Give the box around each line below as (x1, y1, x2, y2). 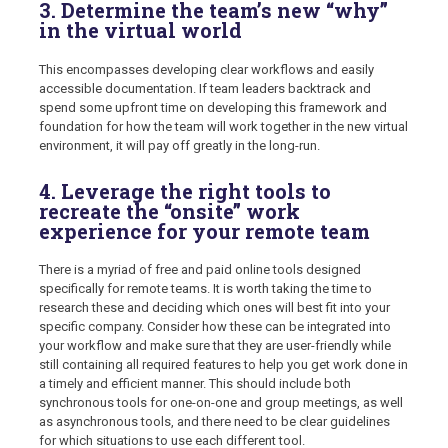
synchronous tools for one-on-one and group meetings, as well (39, 395, 403, 411)
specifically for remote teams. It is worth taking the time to (39, 281, 372, 297)
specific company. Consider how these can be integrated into (39, 319, 391, 335)
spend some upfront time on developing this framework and (39, 99, 387, 115)
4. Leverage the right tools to (39, 177, 331, 204)
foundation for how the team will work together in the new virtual (39, 118, 408, 134)
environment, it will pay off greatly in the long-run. (39, 137, 320, 153)
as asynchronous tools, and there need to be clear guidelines (39, 414, 390, 430)
